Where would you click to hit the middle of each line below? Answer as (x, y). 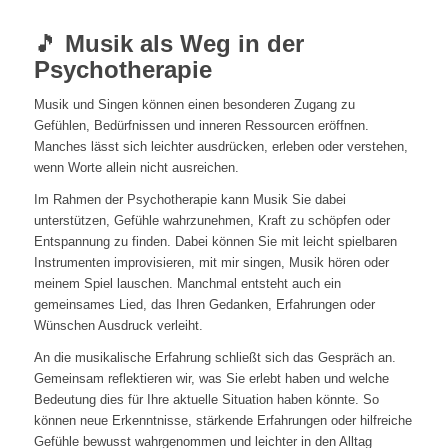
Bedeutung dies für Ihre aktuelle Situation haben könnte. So (206, 400)
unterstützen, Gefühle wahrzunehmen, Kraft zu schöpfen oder (211, 221)
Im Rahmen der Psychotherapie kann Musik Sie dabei (189, 200)
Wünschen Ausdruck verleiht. (118, 326)
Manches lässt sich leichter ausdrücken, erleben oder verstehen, (220, 147)
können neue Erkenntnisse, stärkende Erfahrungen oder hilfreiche (222, 421)
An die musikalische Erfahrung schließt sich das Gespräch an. (214, 358)
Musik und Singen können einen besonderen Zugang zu (194, 105)
